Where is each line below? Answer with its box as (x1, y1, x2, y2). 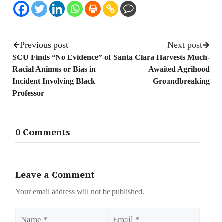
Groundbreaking (153, 77, 210, 86)
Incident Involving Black (12, 77, 95, 86)
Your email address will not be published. (15, 187, 144, 196)
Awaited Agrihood (148, 65, 210, 74)
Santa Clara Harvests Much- (113, 53, 210, 62)
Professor (12, 89, 44, 98)
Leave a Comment (15, 168, 95, 180)
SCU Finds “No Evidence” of (12, 53, 111, 62)
